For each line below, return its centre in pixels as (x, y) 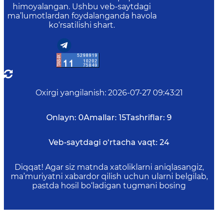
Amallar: (100, 118)
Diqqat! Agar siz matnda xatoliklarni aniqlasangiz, (109, 167)
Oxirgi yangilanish (70, 93)
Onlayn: (61, 118)
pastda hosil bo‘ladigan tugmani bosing (109, 186)
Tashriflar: (145, 118)
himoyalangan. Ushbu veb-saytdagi (82, 7)
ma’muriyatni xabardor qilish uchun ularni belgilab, (109, 176)
